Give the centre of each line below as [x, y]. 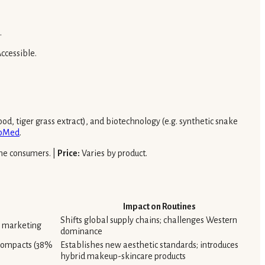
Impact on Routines [159, 207]
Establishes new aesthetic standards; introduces [149, 245]
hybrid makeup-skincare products [123, 256]
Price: [69, 153]
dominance [81, 232]
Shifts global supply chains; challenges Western [149, 220]
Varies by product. [114, 153]
